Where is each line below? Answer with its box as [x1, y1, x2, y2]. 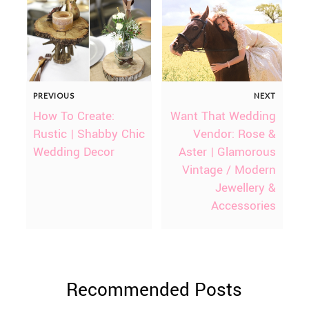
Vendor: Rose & [193, 125, 277, 143]
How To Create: [32, 107, 114, 125]
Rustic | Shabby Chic [32, 125, 145, 143]
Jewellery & [215, 179, 277, 197]
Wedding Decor [32, 143, 114, 161]
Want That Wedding [170, 107, 277, 125]
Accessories [211, 197, 277, 215]
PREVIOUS [32, 90, 74, 100]
